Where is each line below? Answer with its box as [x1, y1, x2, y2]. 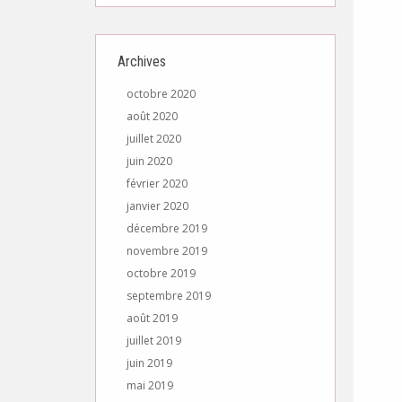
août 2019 [127, 310, 178, 326]
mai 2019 [127, 378, 173, 393]
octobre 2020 [127, 86, 196, 101]
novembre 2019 [127, 243, 207, 258]
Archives [118, 53, 166, 70]
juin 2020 [127, 153, 172, 169]
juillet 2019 [127, 333, 181, 348]
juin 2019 [127, 355, 172, 371]
